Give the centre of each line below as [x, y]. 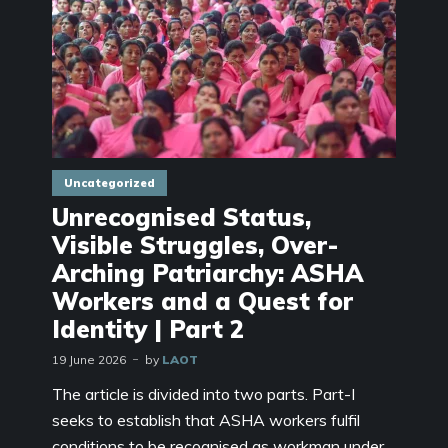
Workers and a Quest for [202, 301]
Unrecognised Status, [181, 217]
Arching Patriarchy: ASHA [207, 273]
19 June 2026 [89, 360]
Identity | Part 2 [148, 329]
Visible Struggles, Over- [195, 245]
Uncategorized [109, 183]
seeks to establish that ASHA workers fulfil [206, 420]
